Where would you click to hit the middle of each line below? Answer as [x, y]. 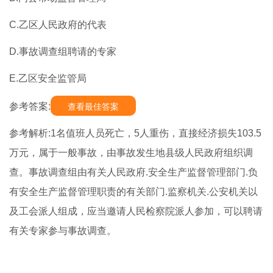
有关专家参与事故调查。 [63, 231]
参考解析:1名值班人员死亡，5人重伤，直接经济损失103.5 [135, 133]
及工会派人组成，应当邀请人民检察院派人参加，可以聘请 [136, 211]
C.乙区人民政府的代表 [58, 25]
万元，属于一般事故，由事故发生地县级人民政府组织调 [131, 153]
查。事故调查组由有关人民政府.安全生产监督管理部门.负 [133, 172]
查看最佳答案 [93, 107]
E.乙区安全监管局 [48, 79]
